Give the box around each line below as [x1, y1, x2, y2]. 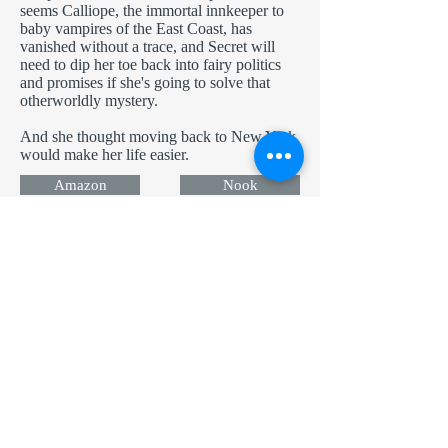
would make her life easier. [20, 146, 189, 163]
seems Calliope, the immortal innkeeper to [20, 2, 284, 19]
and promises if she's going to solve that [20, 74, 270, 91]
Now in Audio [20, 283, 172, 312]
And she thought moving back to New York [20, 128, 296, 145]
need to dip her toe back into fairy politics [20, 56, 281, 73]
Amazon [53, 177, 107, 193]
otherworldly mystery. [20, 92, 158, 109]
